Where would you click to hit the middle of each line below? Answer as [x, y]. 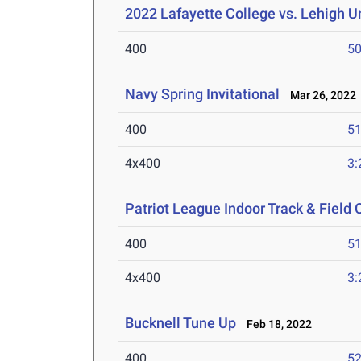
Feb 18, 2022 [276, 324]
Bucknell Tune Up [181, 323]
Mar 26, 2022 [320, 95]
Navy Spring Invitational [203, 94]
